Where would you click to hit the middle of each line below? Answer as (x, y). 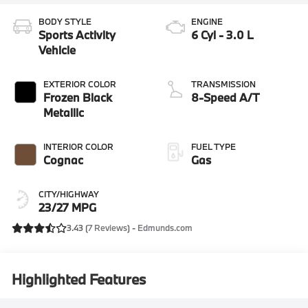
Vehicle (57, 50)
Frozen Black (78, 98)
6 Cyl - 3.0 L (222, 35)
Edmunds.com (165, 228)
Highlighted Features (79, 279)
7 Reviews (108, 228)
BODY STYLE (65, 22)
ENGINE (207, 22)
